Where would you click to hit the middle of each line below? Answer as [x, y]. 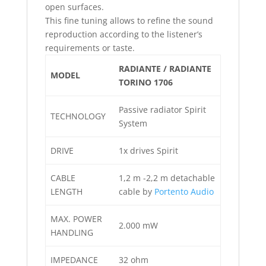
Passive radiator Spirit [162, 110]
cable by [137, 192]
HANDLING [72, 233]
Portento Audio [184, 192]
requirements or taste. [90, 48]
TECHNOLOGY [78, 116]
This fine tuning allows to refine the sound [129, 21]
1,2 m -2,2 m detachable [167, 178]
